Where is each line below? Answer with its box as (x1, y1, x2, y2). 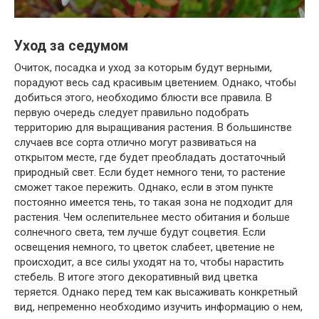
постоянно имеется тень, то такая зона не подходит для (14, 196, 293, 209)
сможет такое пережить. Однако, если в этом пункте (14, 181, 273, 194)
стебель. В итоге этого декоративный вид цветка (14, 271, 258, 284)
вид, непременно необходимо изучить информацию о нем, (14, 300, 303, 314)
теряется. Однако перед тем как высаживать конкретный (14, 286, 298, 299)
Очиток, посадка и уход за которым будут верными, (14, 61, 272, 75)
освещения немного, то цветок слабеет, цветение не (14, 241, 275, 254)
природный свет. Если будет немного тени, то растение (14, 166, 286, 179)
